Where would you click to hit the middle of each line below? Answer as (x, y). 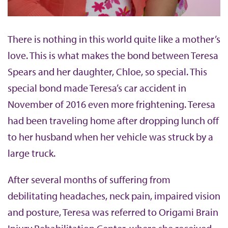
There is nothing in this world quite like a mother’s (114, 39)
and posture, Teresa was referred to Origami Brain (113, 212)
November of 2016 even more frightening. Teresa (111, 104)
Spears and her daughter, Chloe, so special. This (107, 72)
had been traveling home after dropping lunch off (113, 121)
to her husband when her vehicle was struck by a (110, 137)
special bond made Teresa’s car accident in (97, 88)
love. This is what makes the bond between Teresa (113, 55)
